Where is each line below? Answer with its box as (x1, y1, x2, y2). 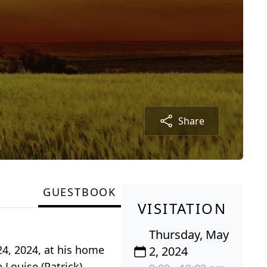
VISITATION (138, 198, 226, 218)
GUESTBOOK (42, 184, 116, 199)
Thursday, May (149, 226, 229, 243)
